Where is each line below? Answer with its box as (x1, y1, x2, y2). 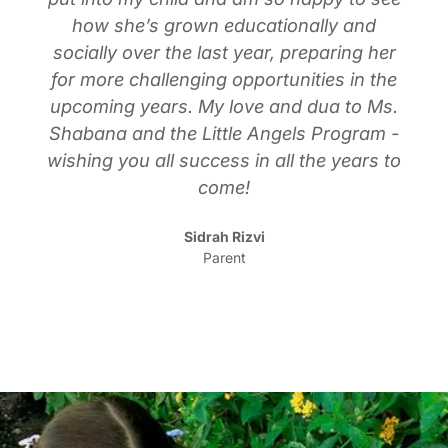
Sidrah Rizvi (183, 227, 265, 245)
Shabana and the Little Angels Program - (49, 121, 399, 144)
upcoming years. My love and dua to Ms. (50, 94, 398, 117)
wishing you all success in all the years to (47, 148, 401, 171)
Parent (202, 248, 246, 266)
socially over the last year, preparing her (52, 40, 396, 63)
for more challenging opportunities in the (51, 67, 397, 90)
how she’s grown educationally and (72, 13, 376, 36)
